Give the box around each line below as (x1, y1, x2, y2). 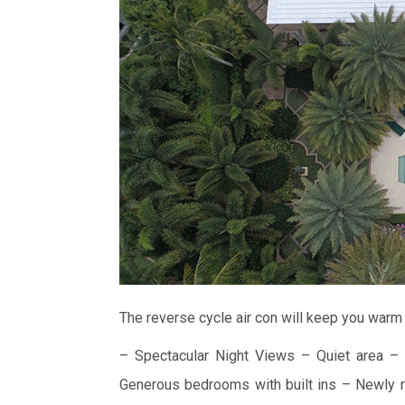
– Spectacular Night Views (119, 346, 295, 364)
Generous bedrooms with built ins (119, 375, 337, 393)
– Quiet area (295, 346, 383, 364)
